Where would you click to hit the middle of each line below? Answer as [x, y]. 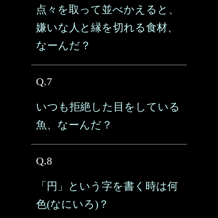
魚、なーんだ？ [74, 125]
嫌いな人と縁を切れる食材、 [107, 27]
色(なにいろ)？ [73, 204]
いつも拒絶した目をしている [108, 107]
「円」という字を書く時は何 [107, 186]
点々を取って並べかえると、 [108, 9]
